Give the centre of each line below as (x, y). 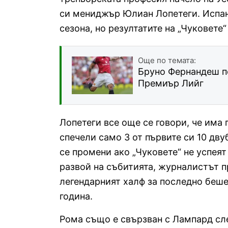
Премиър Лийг (171, 83)
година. (76, 196)
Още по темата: (167, 60)
